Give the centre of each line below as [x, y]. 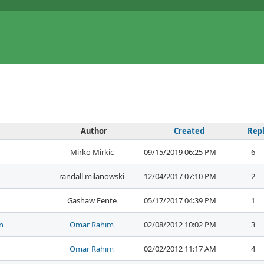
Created [189, 131]
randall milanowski [92, 176]
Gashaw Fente [92, 201]
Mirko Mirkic [92, 152]
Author [94, 131]
